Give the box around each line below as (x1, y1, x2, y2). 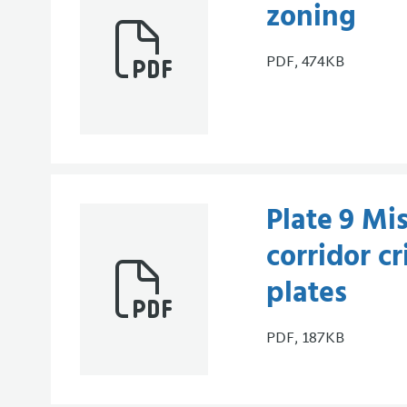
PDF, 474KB (266, 49, 344, 76)
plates (266, 271, 347, 318)
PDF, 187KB (266, 326, 344, 353)
